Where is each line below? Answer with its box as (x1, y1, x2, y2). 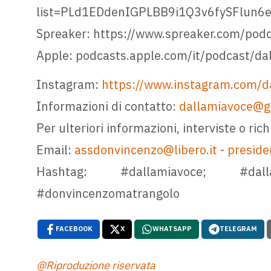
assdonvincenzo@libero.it (74, 142, 217, 158)
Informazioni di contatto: (36, 98, 179, 115)
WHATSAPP (152, 224, 192, 233)
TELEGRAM (219, 224, 257, 233)
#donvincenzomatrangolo (36, 185, 180, 202)
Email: (36, 142, 74, 158)
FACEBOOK (55, 224, 93, 233)
